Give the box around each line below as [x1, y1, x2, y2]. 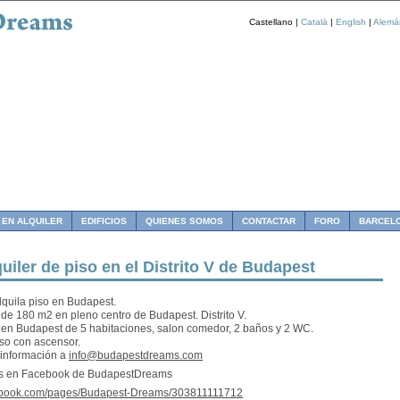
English [336, 16, 366, 27]
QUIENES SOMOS [146, 216, 223, 226]
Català [301, 16, 328, 27]
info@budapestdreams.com [69, 349, 203, 362]
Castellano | [249, 16, 301, 27]
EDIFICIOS [81, 216, 127, 226]
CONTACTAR [242, 216, 296, 226]
